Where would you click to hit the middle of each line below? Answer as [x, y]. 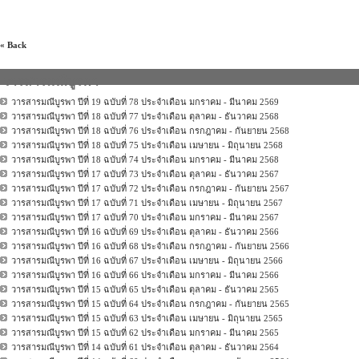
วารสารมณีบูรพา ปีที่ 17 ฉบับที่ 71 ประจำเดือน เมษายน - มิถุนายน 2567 [147, 202]
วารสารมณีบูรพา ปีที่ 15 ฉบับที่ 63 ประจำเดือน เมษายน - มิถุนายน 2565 [147, 318]
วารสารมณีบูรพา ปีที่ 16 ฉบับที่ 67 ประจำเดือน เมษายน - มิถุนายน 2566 [147, 260]
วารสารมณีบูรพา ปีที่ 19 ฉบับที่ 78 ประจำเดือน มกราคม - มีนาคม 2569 [145, 101]
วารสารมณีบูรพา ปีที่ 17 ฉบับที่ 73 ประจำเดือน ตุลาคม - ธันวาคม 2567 [145, 173]
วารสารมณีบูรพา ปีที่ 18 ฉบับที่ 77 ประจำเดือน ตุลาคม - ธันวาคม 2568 [145, 116]
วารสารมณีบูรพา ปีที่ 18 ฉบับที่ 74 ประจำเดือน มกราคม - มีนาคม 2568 [145, 159]
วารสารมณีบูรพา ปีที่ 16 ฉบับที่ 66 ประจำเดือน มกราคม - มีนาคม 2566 [145, 274]
